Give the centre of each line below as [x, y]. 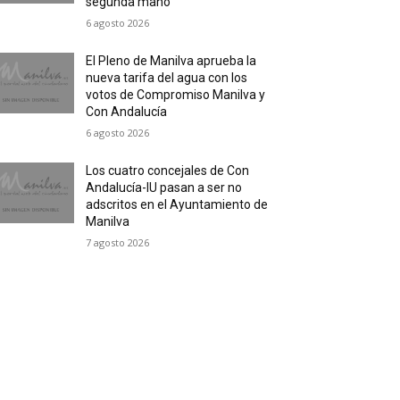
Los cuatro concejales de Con [168, 171]
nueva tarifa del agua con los [167, 78]
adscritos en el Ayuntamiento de [177, 205]
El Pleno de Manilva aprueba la [171, 61]
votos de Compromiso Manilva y [176, 95]
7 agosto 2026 [118, 243]
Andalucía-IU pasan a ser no [164, 188]
